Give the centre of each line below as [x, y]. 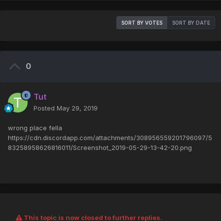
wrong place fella [35, 128]
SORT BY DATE [191, 23]
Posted [45, 108]
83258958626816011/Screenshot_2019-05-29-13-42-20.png [100, 148]
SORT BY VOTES [142, 23]
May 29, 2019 [77, 108]
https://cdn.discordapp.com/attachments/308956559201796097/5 [110, 138]
